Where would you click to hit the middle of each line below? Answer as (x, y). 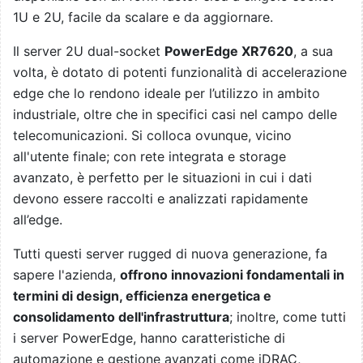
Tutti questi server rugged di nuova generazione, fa (170, 253)
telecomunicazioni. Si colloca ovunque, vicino (152, 135)
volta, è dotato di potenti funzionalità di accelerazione (180, 72)
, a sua (313, 51)
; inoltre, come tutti (288, 316)
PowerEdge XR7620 (229, 51)
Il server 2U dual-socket (89, 51)
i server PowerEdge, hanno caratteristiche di (149, 337)
